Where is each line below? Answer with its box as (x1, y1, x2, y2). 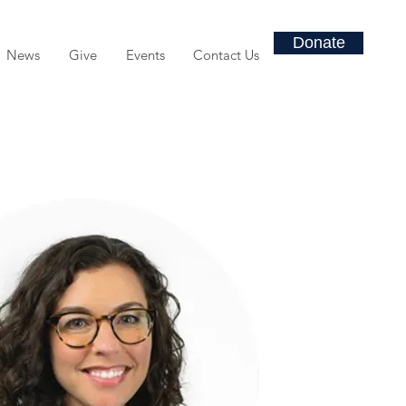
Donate (292, 34, 345, 52)
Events (125, 46, 165, 63)
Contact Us (193, 46, 259, 63)
